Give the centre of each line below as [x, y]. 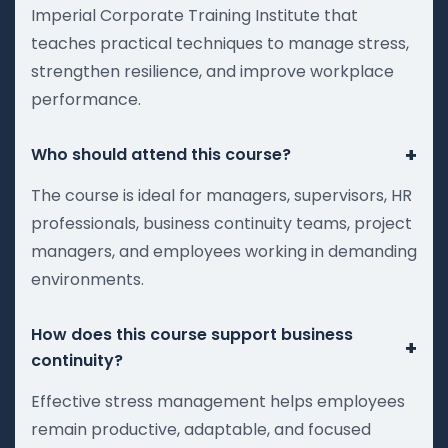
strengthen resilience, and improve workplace [212, 71]
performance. [86, 99]
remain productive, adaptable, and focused [201, 429]
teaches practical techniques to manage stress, [220, 43]
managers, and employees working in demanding [224, 251]
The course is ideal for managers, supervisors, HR [221, 195]
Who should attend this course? [161, 154]
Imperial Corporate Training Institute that [194, 15]
